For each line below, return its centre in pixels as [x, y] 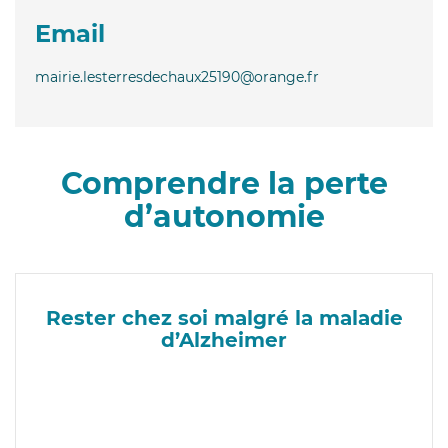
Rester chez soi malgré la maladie [224, 317]
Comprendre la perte [224, 183]
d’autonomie [224, 216]
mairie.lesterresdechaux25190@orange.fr [177, 76]
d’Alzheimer [224, 339]
